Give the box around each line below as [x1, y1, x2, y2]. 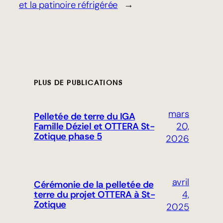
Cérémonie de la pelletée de [34, 179, 154, 191]
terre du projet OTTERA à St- [34, 189, 155, 201]
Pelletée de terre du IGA [34, 111, 135, 123]
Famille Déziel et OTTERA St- [34, 120, 154, 133]
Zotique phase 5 [34, 130, 102, 143]
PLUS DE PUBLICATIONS [34, 78, 122, 87]
